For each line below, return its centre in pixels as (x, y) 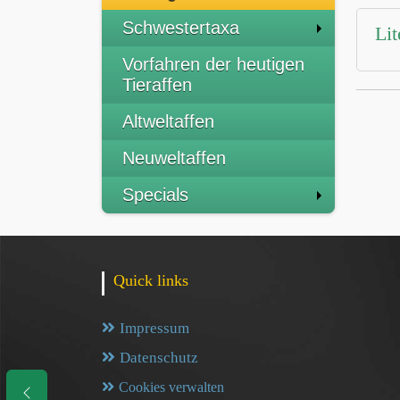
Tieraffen (157, 85)
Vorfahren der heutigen (213, 64)
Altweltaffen (168, 121)
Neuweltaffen (174, 158)
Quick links (151, 280)
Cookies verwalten (171, 387)
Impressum (154, 328)
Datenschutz (159, 358)
